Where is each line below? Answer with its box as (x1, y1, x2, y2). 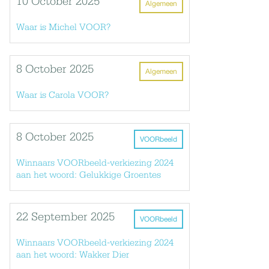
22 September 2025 (16, 211, 115, 223)
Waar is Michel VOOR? (16, 23, 110, 32)
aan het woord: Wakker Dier (16, 250, 129, 260)
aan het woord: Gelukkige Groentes (16, 171, 161, 180)
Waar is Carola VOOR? (16, 91, 109, 100)
